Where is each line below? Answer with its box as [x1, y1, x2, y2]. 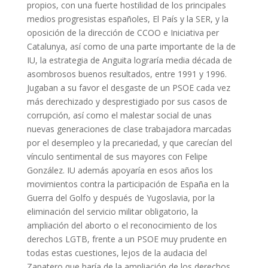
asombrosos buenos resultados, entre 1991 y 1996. [26, 68, 227, 80]
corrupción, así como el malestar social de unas [26, 109, 212, 121]
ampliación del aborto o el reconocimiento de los [26, 220, 217, 231]
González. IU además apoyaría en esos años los [26, 165, 213, 176]
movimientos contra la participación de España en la [26, 178, 229, 190]
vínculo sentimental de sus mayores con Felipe [26, 151, 208, 162]
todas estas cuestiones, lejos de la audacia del [26, 247, 207, 258]
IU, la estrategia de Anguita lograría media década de [26, 54, 232, 66]
